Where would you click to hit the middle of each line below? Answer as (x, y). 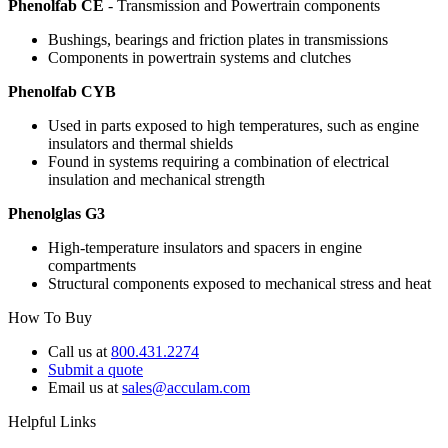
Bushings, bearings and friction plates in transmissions (220, 39)
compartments (92, 265)
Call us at (79, 351)
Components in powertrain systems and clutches (199, 57)
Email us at (85, 387)
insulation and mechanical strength (156, 179)
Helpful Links (52, 421)
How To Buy (50, 317)
